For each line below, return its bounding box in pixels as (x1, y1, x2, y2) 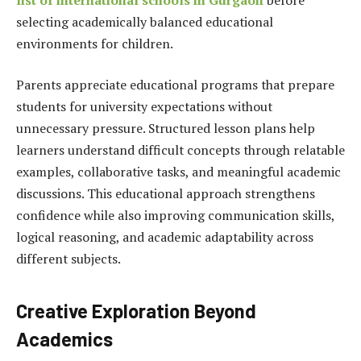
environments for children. (16, 34, 173, 52)
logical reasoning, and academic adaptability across (16, 228, 313, 247)
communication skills (208, 206, 331, 225)
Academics (16, 326, 113, 351)
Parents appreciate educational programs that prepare (16, 76, 334, 94)
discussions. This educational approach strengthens (16, 185, 315, 203)
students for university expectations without (16, 98, 272, 116)
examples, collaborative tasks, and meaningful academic (16, 163, 341, 181)
